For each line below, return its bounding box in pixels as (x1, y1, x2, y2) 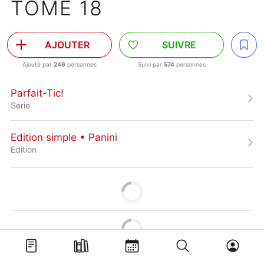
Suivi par (137, 61, 164, 68)
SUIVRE (162, 39, 196, 51)
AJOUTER (45, 39, 90, 51)
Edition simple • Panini (11, 131, 117, 143)
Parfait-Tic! (11, 87, 64, 99)
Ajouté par (22, 61, 54, 68)
